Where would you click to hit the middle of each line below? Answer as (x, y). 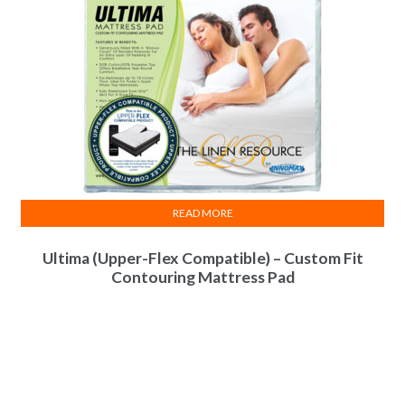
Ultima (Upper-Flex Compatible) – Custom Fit (202, 258)
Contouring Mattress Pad (202, 277)
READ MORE (202, 213)
